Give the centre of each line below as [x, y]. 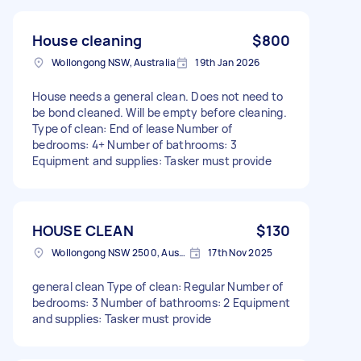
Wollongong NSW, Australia [114, 62]
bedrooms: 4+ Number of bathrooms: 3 [135, 144]
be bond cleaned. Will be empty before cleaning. [160, 112]
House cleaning [87, 40]
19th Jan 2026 [228, 62]
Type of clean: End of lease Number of [133, 128]
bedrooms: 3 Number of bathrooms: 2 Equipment [161, 302]
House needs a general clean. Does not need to [158, 96]
